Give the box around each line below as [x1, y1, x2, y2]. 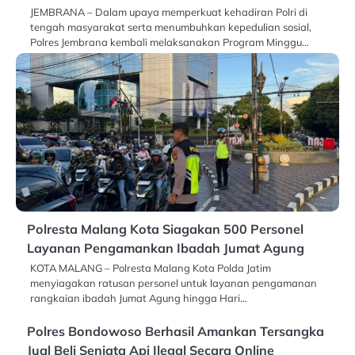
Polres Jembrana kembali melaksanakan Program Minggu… [30, 35, 309, 48]
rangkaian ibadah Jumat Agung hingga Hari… [30, 291, 247, 304]
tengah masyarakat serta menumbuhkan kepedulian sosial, [30, 20, 311, 33]
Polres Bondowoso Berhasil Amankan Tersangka [27, 323, 324, 339]
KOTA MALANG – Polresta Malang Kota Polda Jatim [30, 261, 271, 274]
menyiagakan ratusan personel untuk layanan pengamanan [30, 276, 317, 289]
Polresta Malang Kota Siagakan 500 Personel [27, 220, 303, 237]
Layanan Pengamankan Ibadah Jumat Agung [27, 239, 304, 256]
